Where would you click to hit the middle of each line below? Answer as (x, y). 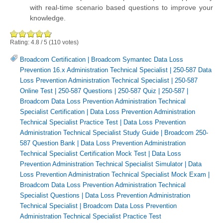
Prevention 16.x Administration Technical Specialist (94, 70)
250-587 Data (192, 70)
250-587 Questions (85, 91)
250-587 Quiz (137, 91)
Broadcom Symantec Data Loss (137, 59)
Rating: (20, 42)
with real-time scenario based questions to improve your (121, 7)
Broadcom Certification (53, 59)
